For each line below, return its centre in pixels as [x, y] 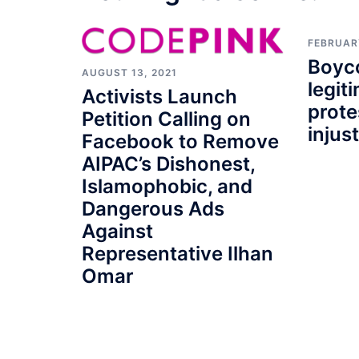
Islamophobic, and [167, 186]
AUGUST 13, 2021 [129, 72]
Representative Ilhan [177, 253]
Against [117, 231]
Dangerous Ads [153, 208]
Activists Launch [159, 96]
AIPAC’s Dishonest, [168, 163]
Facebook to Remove [180, 141]
